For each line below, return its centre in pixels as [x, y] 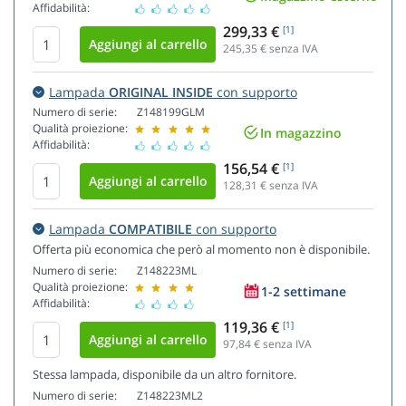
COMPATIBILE [150, 229]
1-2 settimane [304, 291]
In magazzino [301, 132]
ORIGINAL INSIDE [161, 92]
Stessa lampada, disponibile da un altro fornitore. [164, 375]
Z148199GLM [171, 112]
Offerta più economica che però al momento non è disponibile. [201, 250]
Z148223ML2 [170, 396]
